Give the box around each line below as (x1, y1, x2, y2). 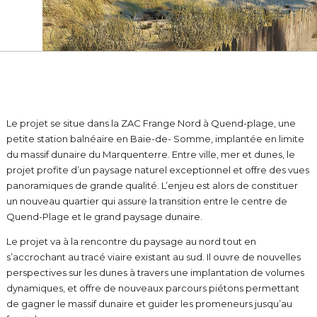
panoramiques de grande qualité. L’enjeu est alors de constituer (6, 180, 298, 191)
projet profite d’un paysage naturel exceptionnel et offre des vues (6, 164, 309, 175)
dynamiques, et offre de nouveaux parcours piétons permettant (6, 282, 299, 294)
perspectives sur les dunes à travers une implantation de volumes (6, 267, 304, 278)
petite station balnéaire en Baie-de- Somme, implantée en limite (6, 133, 304, 144)
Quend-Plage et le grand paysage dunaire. (6, 211, 207, 222)
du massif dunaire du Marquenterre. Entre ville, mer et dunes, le (6, 149, 295, 160)
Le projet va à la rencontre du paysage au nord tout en (6, 236, 256, 247)
